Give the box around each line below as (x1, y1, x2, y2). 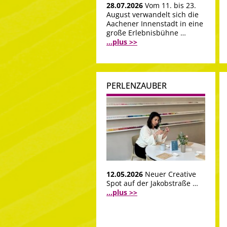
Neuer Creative (145, 169, 196, 179)
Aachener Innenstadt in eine (106, 19, 203, 29)
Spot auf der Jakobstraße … (106, 178, 198, 188)
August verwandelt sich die (106, 10, 199, 20)
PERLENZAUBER (106, 80, 167, 92)
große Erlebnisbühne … (106, 28, 186, 38)
